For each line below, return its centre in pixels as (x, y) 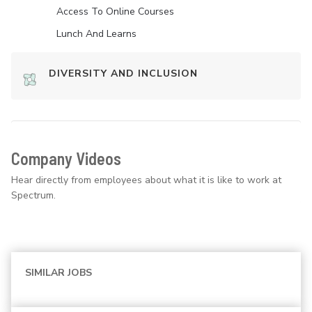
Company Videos (66, 159)
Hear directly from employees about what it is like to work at (146, 180)
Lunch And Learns (96, 34)
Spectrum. (33, 196)
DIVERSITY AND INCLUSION (123, 74)
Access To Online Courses (115, 12)
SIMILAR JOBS (58, 273)
